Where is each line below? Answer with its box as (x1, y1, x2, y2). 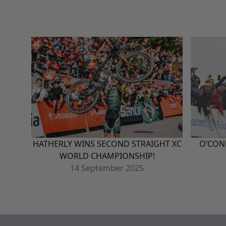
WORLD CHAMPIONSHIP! (59, 150, 155, 162)
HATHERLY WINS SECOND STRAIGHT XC (32, 138, 182, 150)
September (81, 162, 124, 174)
